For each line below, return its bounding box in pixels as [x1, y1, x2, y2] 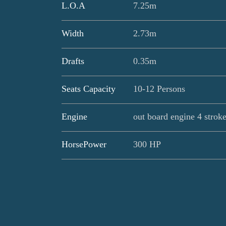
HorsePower [62, 139, 106, 150]
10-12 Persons [133, 84, 186, 94]
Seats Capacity [62, 84, 116, 94]
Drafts [62, 56, 84, 67]
